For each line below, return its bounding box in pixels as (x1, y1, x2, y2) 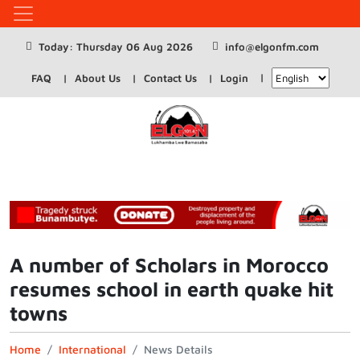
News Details (144, 342, 213, 356)
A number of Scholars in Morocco (10, 252, 329, 276)
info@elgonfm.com (224, 40, 319, 53)
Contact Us (143, 72, 197, 84)
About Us (74, 72, 121, 84)
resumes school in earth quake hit (10, 276, 333, 301)
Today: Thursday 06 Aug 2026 (38, 40, 193, 53)
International (59, 342, 126, 356)
